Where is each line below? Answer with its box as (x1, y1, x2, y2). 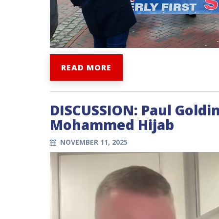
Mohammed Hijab (50, 115, 174, 134)
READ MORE (61, 62, 111, 73)
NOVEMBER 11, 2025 (60, 137, 128, 147)
